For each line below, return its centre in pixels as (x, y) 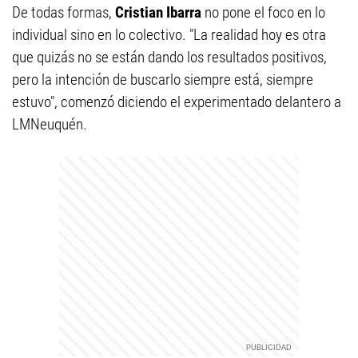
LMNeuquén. (50, 124)
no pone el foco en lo (265, 12)
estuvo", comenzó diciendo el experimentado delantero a (177, 102)
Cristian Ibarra (160, 12)
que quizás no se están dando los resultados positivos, (169, 57)
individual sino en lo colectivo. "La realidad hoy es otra (169, 35)
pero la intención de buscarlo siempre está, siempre (163, 80)
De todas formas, (64, 12)
